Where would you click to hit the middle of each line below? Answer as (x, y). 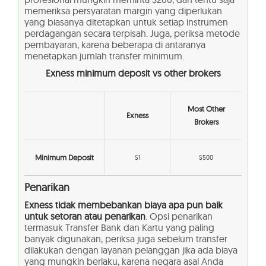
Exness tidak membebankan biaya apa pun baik (123, 205)
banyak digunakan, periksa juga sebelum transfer (126, 239)
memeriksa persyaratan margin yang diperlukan (123, 11)
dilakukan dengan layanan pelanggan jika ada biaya (131, 250)
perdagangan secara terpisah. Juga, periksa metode (132, 34)
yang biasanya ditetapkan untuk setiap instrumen (126, 22)
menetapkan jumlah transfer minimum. (104, 56)
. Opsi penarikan (179, 216)
